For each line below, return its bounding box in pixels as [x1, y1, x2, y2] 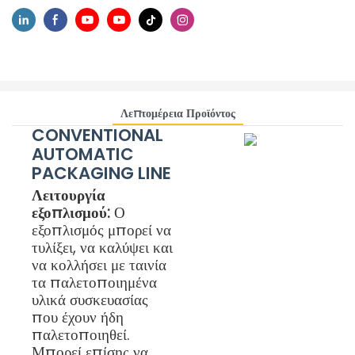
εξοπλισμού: [32, 201, 110, 223]
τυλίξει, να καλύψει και [32, 236, 173, 258]
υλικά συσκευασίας [32, 288, 148, 311]
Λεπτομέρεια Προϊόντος [120, 105, 235, 122]
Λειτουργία [32, 184, 105, 206]
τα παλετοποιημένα [32, 271, 157, 293]
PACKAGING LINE [32, 162, 171, 185]
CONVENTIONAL [32, 124, 163, 147]
